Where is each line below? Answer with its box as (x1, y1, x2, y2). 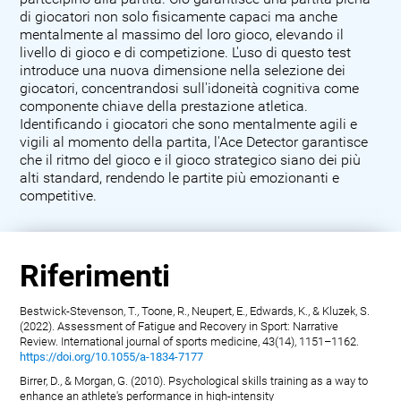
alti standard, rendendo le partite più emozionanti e (20, 170, 340, 187)
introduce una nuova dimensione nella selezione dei (20, 63, 346, 80)
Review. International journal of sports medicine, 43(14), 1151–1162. (20, 335, 360, 349)
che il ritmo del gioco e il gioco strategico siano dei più (20, 152, 362, 169)
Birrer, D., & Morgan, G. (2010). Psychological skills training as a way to (20, 374, 369, 388)
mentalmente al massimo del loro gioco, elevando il (20, 27, 345, 44)
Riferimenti (20, 259, 171, 294)
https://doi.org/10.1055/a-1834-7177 (20, 350, 204, 364)
